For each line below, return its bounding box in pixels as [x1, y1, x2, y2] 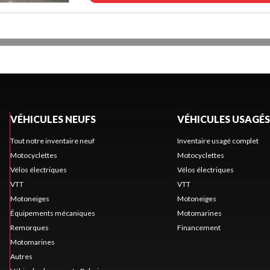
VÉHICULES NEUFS [10, 113, 96, 125]
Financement [177, 222, 221, 232]
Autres [10, 251, 33, 261]
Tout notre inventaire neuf [10, 136, 95, 145]
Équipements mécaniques [10, 208, 95, 218]
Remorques [10, 222, 49, 232]
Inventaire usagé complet [177, 136, 259, 145]
